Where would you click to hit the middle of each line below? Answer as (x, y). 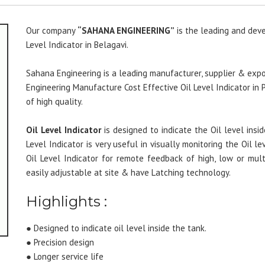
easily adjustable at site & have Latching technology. (128, 172)
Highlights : (67, 201)
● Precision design (60, 242)
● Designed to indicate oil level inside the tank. (116, 228)
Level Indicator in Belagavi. (77, 45)
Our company (52, 30)
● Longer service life (65, 256)
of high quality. (54, 101)
